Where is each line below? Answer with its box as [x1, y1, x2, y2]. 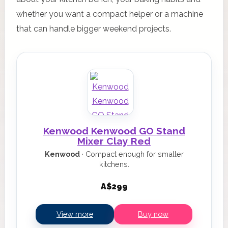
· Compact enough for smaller [79, 150, 184, 158]
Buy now [138, 210, 168, 218]
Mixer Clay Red [77, 135, 151, 147]
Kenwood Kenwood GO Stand [43, 125, 185, 136]
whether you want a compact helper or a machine [16, 9, 203, 19]
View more [56, 210, 93, 218]
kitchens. [99, 160, 129, 168]
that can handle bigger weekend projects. [16, 24, 171, 34]
